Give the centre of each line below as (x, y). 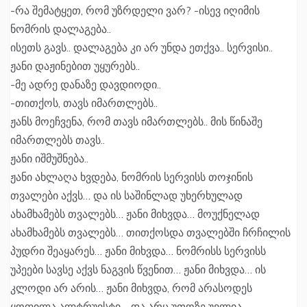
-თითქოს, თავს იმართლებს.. (84, 103)
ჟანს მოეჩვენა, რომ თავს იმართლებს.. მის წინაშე (136, 122)
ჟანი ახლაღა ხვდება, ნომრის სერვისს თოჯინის (132, 177)
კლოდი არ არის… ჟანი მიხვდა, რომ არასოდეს (131, 288)
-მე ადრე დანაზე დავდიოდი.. (86, 85)
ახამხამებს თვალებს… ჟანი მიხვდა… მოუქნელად (135, 214)
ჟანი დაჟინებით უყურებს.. (75, 66)
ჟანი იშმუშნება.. (49, 159)
